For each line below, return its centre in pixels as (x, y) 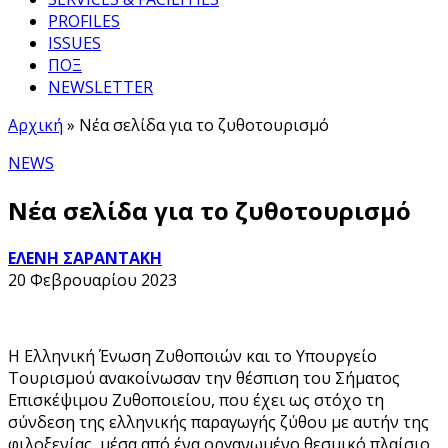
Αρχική (35, 125)
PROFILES (84, 21)
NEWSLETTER (100, 87)
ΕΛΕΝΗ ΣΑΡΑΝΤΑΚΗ (85, 257)
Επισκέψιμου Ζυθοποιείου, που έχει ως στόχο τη (196, 399)
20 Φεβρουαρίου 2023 (92, 279)
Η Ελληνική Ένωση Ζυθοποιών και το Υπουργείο (192, 355)
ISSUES (74, 43)
